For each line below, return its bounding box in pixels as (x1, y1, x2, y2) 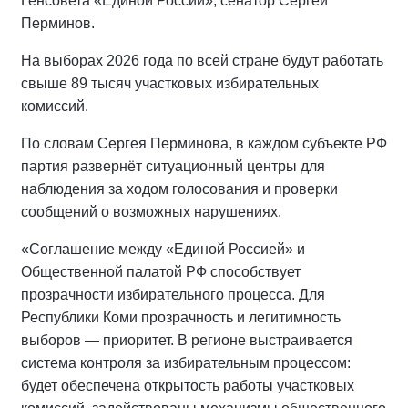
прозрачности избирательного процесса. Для (21, 286, 325, 302)
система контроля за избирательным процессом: (21, 354, 351, 371)
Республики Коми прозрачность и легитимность (21, 309, 341, 325)
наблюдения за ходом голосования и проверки (21, 180, 338, 197)
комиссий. (21, 97, 88, 114)
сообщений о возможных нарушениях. (21, 203, 281, 219)
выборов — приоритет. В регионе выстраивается (21, 331, 352, 348)
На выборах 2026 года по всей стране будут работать (21, 52, 383, 68)
